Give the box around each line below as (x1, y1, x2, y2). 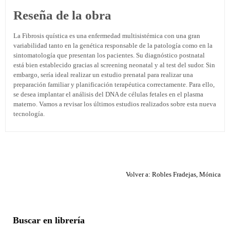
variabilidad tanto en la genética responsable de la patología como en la (13, 42, 213, 50)
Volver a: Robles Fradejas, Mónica (126, 170, 221, 179)
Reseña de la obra (13, 8, 111, 23)
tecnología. (13, 110, 45, 118)
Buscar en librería (13, 215, 85, 226)
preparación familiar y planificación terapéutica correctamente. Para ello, (13, 81, 215, 89)
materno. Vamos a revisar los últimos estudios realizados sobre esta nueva (13, 100, 216, 108)
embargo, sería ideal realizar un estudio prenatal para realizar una (13, 71, 193, 79)
